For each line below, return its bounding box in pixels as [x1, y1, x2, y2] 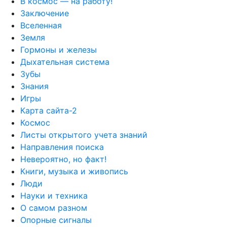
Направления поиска [20, 141, 104, 152]
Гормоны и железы [20, 44, 97, 55]
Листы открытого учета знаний [20, 129, 147, 140]
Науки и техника [20, 190, 88, 201]
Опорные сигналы [20, 214, 92, 225]
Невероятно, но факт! [20, 154, 106, 164]
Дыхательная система [20, 56, 109, 67]
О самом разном [20, 202, 87, 213]
